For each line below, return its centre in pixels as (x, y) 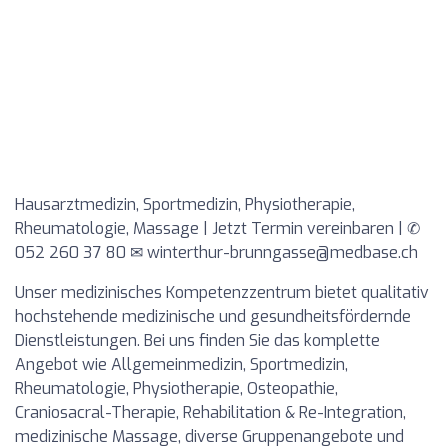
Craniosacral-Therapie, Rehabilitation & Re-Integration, (210, 412)
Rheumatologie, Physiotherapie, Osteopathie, (176, 388)
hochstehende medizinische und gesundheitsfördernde (213, 316)
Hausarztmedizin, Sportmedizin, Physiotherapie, (185, 204)
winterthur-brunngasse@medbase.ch (282, 252)
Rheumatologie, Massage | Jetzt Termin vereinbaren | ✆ (217, 228)
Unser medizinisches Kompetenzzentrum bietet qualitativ (222, 292)
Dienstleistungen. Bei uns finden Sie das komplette (197, 340)
